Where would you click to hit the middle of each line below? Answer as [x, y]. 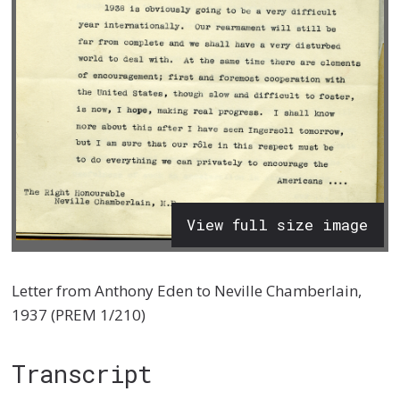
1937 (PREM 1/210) [79, 314]
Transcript [82, 374]
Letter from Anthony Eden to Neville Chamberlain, [187, 290]
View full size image [278, 225]
